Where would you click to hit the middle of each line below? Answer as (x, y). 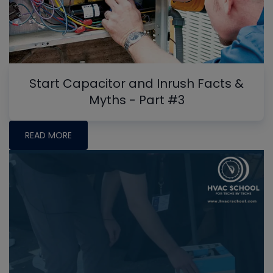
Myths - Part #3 (136, 100)
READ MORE (48, 136)
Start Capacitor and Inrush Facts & (136, 84)
